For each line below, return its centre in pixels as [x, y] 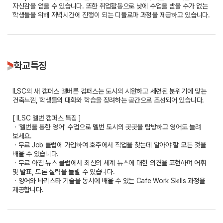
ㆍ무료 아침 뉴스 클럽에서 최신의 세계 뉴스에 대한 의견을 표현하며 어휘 [109, 163]
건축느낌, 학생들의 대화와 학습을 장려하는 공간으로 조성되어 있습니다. [109, 100]
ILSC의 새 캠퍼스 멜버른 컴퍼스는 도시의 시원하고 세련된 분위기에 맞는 [110, 91]
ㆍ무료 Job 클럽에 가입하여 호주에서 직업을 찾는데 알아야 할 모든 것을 [109, 145]
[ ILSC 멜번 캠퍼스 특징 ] [47, 118]
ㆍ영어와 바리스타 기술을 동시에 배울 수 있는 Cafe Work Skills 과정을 [109, 181]
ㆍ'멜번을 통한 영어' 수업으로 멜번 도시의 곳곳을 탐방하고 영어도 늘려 [107, 127]
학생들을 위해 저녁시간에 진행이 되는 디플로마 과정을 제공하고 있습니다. [111, 15]
